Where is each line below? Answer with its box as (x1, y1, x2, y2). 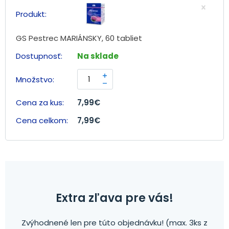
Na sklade (83, 51, 119, 61)
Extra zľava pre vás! (56, 190, 173, 206)
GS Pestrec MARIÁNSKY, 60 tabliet (16, 33, 144, 43)
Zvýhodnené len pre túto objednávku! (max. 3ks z (21, 217, 208, 228)
